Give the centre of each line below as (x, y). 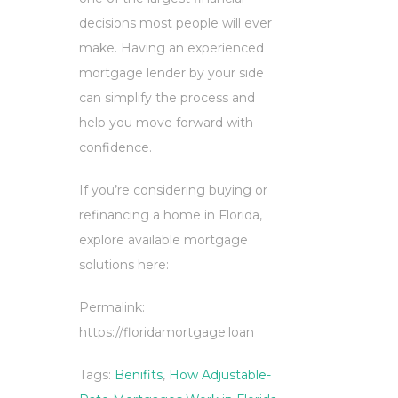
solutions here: (124, 264)
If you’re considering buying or (173, 190)
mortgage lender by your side (171, 72)
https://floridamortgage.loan (167, 332)
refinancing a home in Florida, (171, 215)
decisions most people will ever (175, 23)
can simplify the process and (167, 97)
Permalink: (112, 307)
